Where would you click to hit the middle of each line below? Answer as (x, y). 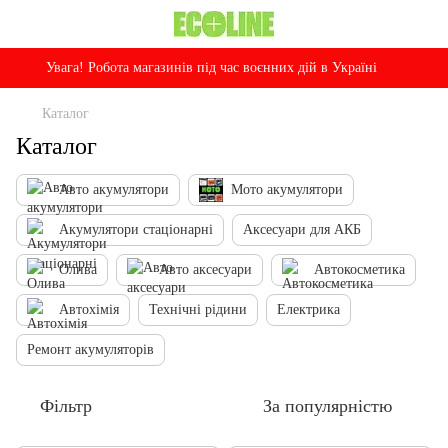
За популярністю (327, 406)
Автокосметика (359, 269)
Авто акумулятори (114, 189)
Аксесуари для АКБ (302, 229)
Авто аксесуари (205, 269)
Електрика (308, 309)
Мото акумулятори (287, 189)
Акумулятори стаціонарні (136, 229)
